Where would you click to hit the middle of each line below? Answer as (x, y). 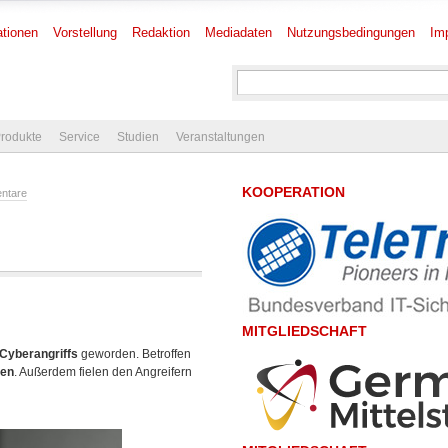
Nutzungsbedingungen (351, 32)
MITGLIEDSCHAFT (304, 331)
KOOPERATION (293, 192)
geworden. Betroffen (134, 354)
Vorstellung (85, 32)
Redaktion (161, 32)
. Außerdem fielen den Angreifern (103, 372)
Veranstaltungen (220, 137)
